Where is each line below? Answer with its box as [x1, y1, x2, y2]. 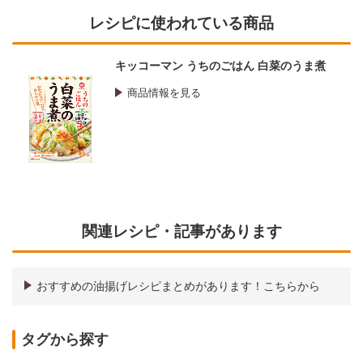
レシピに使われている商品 [89, 14, 274, 32]
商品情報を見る [126, 87, 201, 100]
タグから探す [21, 331, 109, 348]
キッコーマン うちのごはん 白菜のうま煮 [115, 59, 326, 73]
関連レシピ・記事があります [81, 222, 282, 240]
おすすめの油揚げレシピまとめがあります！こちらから [36, 280, 321, 293]
